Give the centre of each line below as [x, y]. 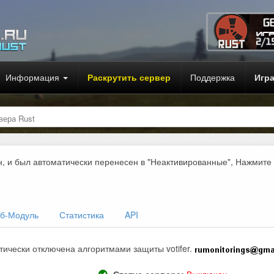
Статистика [82, 215]
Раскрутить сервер [129, 77]
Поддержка [213, 77]
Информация [34, 77]
